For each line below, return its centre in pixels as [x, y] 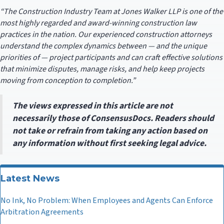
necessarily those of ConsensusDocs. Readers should [113, 118]
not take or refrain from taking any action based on [110, 131]
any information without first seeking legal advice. [109, 143]
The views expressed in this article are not [93, 106]
